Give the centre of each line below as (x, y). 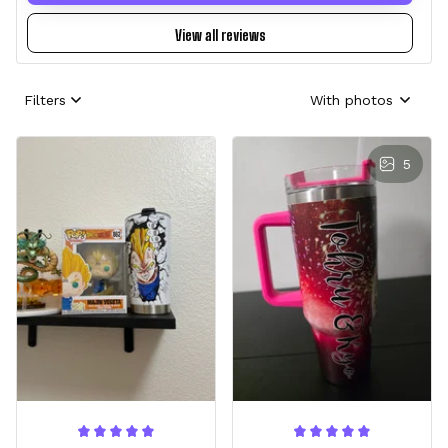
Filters (45, 99)
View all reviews (220, 36)
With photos (351, 99)
